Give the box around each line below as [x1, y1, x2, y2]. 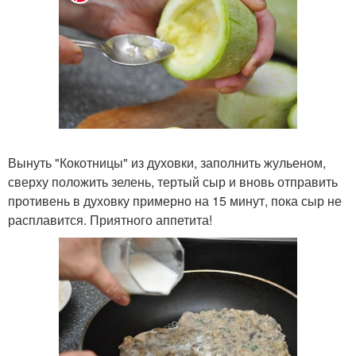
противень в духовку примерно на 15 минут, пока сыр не [8, 191, 342, 210]
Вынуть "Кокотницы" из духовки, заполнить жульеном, [8, 153, 326, 172]
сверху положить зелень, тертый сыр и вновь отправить [8, 172, 338, 191]
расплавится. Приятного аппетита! [8, 210, 212, 229]
